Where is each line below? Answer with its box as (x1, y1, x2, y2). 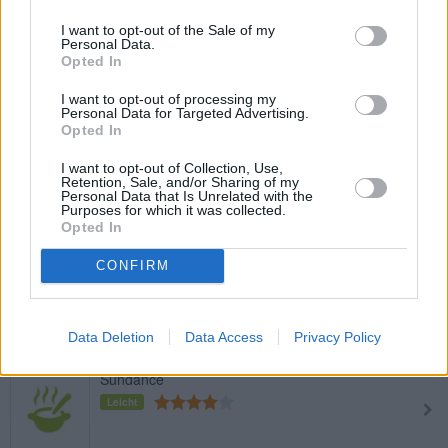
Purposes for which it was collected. (61, 201, 286, 218)
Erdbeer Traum (100, 278, 196, 299)
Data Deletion (67, 328, 154, 345)
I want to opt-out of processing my (61, 90, 276, 107)
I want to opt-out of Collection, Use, (61, 159, 283, 176)
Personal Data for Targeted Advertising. (61, 104, 309, 121)
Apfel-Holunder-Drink (100, 188, 232, 209)
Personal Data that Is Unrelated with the (61, 187, 313, 204)
